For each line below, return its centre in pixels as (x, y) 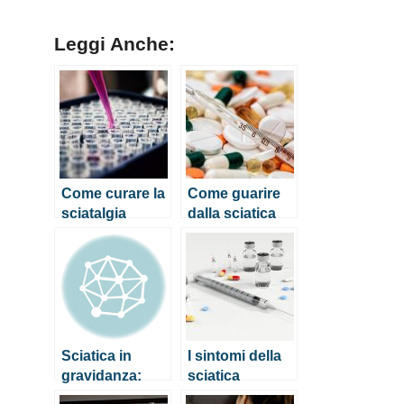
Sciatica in (96, 355)
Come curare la (113, 193)
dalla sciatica (232, 212)
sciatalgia (94, 212)
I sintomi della (234, 355)
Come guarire (234, 193)
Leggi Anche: (115, 44)
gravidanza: (101, 375)
